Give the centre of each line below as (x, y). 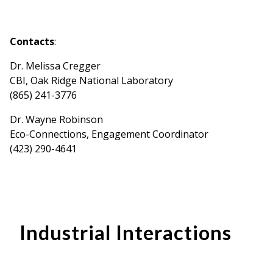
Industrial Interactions (126, 232)
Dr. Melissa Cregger (55, 66)
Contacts (32, 41)
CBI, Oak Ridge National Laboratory (91, 80)
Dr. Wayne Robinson (56, 119)
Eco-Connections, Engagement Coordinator (109, 134)
